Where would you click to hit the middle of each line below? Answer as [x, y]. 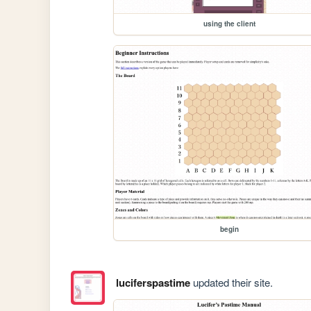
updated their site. [231, 282]
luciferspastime [153, 282]
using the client [229, 24]
